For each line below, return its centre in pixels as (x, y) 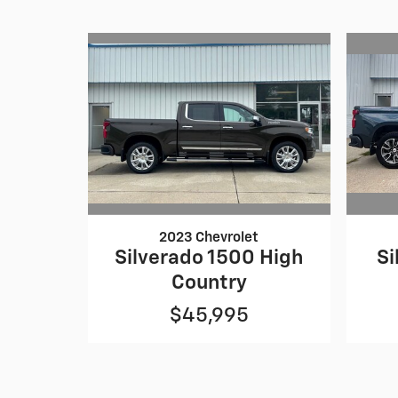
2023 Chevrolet (209, 238)
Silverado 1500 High (209, 259)
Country (209, 283)
